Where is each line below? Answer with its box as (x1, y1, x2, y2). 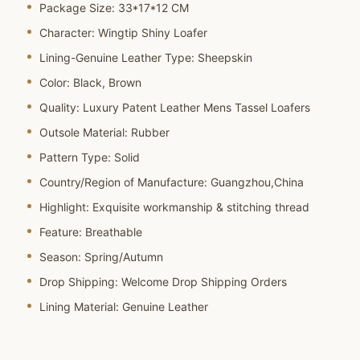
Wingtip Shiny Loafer (97, 25, 207, 39)
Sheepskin (197, 50, 252, 64)
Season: (39, 249, 81, 264)
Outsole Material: (39, 125, 128, 139)
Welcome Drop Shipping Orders (121, 274, 287, 288)
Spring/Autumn (84, 249, 163, 264)
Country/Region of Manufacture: (39, 174, 207, 189)
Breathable (84, 224, 142, 239)
